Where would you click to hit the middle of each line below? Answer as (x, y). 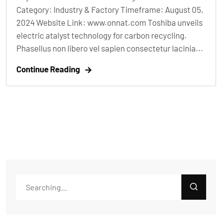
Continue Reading (48, 69)
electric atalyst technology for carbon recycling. (102, 35)
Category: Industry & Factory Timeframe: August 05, (110, 9)
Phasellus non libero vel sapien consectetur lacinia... (110, 48)
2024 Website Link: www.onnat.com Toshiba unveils (110, 22)
